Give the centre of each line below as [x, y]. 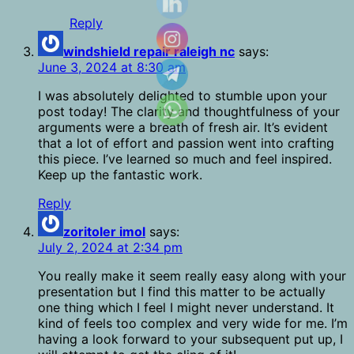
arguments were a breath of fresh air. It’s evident [183, 128]
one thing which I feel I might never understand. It [186, 308]
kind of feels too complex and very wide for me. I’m [193, 324]
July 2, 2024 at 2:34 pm [110, 248]
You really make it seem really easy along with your [192, 276]
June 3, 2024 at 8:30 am [112, 68]
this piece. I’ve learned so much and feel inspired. [185, 159]
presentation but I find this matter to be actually [182, 292]
